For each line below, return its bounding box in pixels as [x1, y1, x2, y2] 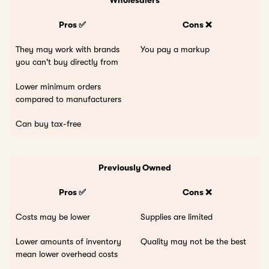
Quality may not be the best [141, 236, 246, 246]
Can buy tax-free [16, 118, 81, 128]
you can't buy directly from [16, 56, 118, 67]
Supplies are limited [141, 211, 213, 222]
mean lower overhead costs [16, 249, 118, 259]
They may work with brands [16, 44, 119, 54]
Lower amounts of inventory [16, 236, 121, 246]
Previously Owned [98, 162, 171, 172]
